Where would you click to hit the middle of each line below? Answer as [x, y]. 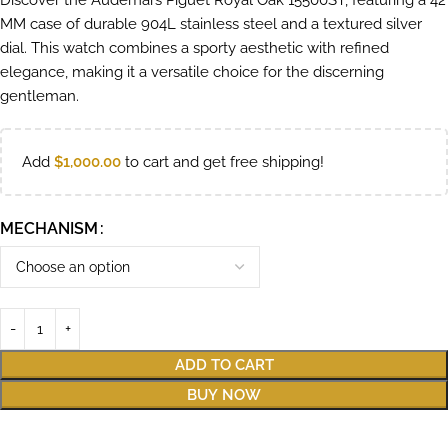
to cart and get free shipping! [222, 162]
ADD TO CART [224, 365]
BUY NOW [224, 395]
